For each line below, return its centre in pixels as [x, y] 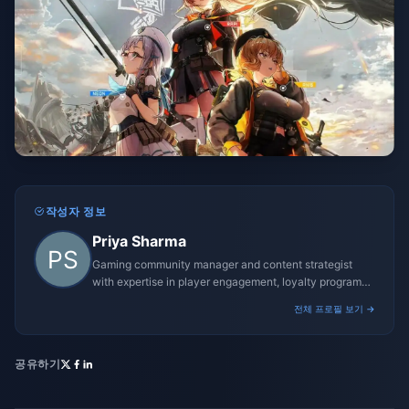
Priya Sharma [139, 241]
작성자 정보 [76, 211]
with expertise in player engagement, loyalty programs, [231, 282]
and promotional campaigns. [164, 299]
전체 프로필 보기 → [335, 309]
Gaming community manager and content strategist [222, 264]
